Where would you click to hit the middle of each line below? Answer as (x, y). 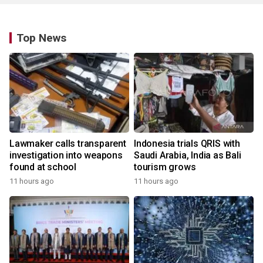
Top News (41, 38)
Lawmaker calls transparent (68, 144)
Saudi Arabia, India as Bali (188, 156)
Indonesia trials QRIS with (187, 144)
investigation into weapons (66, 156)
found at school (43, 167)
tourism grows (165, 167)
